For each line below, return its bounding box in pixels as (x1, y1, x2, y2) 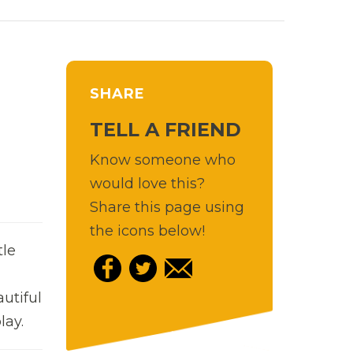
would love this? (89, 174, 205, 192)
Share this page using (89, 198, 244, 216)
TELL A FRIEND (89, 117, 241, 141)
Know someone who (89, 150, 236, 169)
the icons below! (89, 221, 205, 240)
